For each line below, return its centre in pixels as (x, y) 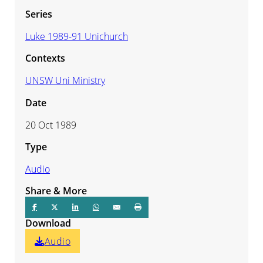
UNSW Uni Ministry (65, 81)
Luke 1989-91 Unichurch (76, 36)
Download (48, 223)
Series (38, 14)
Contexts (45, 58)
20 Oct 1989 (50, 125)
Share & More (56, 191)
